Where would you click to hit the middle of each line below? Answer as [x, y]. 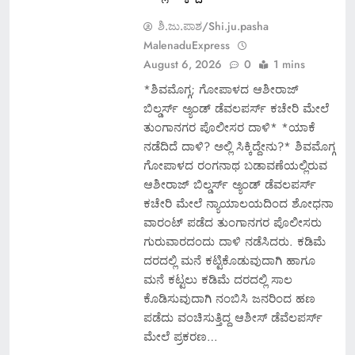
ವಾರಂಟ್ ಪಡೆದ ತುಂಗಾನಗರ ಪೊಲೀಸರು [232, 222]
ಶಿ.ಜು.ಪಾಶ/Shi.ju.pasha [213, 26]
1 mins [289, 64]
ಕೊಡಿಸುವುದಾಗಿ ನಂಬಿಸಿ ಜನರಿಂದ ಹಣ [229, 298]
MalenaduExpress [186, 45]
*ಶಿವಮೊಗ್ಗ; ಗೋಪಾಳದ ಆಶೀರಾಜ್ [221, 89]
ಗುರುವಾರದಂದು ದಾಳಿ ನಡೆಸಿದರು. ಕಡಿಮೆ [234, 241]
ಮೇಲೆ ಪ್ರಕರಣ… [180, 336]
